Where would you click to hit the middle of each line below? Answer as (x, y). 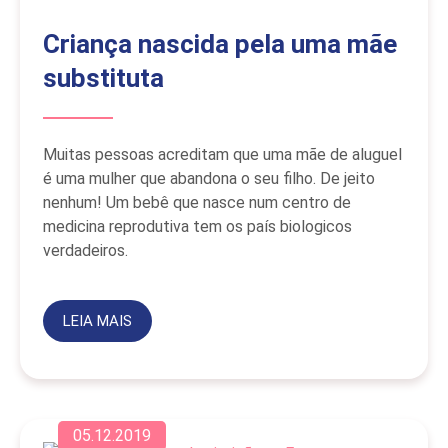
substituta (103, 77)
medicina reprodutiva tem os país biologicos (197, 226)
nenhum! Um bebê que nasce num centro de (197, 202)
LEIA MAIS (97, 320)
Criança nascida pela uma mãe (220, 43)
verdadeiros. (85, 250)
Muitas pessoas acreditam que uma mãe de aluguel (222, 154)
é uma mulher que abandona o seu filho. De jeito (209, 178)
